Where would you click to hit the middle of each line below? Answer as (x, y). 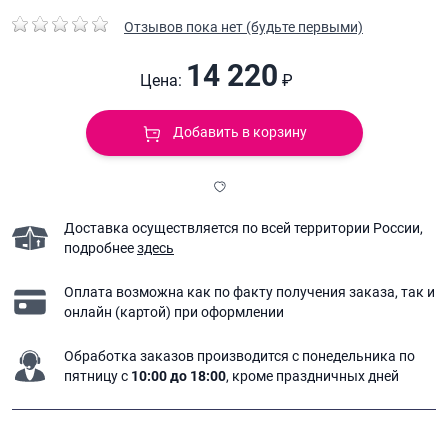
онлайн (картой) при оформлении (174, 311)
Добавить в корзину (239, 132)
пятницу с (97, 375)
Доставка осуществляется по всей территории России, (243, 227)
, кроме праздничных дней (312, 375)
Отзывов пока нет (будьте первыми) (243, 27)
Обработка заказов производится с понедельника (231, 355)
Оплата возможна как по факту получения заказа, (232, 291)
